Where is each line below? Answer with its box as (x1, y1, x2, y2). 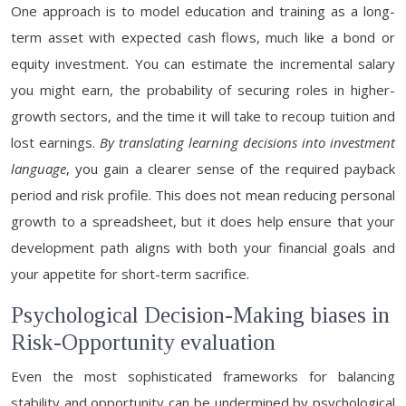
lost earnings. (11, 133, 100, 151)
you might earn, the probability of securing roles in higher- (11, 81, 395, 99)
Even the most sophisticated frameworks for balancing (11, 367, 395, 385)
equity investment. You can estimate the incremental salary (11, 54, 395, 72)
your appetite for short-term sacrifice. (11, 265, 249, 283)
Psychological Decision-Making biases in (11, 303, 390, 327)
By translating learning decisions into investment (100, 133, 395, 151)
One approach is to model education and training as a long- (11, 2, 395, 20)
